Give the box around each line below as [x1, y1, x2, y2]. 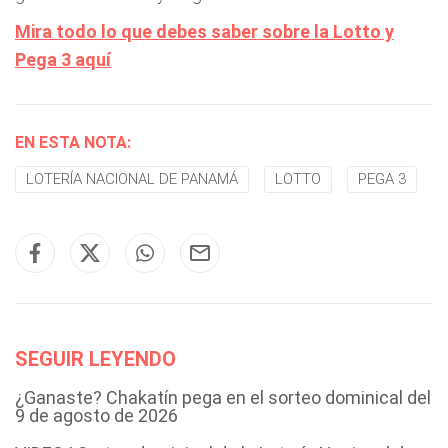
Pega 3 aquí [15, 49, 111, 70]
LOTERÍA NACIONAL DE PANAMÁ [26, 170, 238, 188]
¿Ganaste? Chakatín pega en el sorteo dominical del [15, 387, 431, 408]
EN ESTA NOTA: [15, 133, 131, 152]
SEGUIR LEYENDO [15, 347, 176, 371]
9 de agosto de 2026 [15, 405, 178, 426]
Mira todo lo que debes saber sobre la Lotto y [15, 21, 394, 42]
